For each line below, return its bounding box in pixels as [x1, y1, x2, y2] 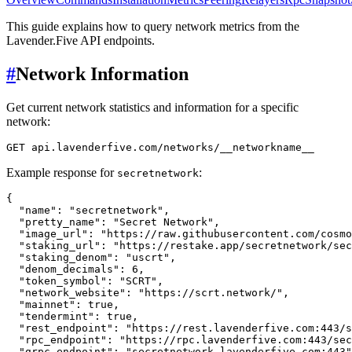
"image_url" [19, 227, 88, 240]
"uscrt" [126, 251, 170, 263]
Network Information [16, 63, 189, 84]
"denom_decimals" [19, 262, 119, 275]
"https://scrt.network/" [138, 286, 283, 299]
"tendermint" [19, 310, 94, 322]
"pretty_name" [19, 215, 101, 228]
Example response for [6, 165, 117, 179]
